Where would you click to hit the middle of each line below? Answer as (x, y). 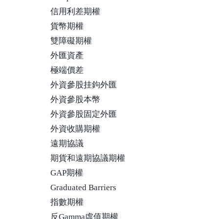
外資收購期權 (75, 129)
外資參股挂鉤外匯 (84, 85)
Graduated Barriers (83, 187)
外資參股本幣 (75, 99)
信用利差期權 (75, 11)
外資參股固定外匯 (84, 114)
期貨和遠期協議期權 (88, 158)
